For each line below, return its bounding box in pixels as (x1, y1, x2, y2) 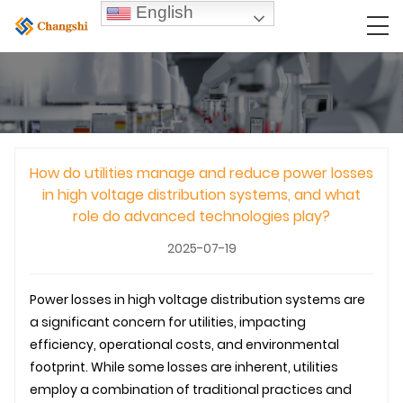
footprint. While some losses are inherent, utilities (30, 357, 338, 376)
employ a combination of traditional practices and (30, 380, 352, 399)
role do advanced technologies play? (73, 205, 330, 227)
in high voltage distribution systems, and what (42, 184, 361, 205)
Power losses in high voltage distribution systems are (30, 290, 365, 309)
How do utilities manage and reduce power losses (30, 162, 373, 184)
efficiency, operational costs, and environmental (30, 335, 339, 354)
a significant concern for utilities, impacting (30, 312, 306, 331)
